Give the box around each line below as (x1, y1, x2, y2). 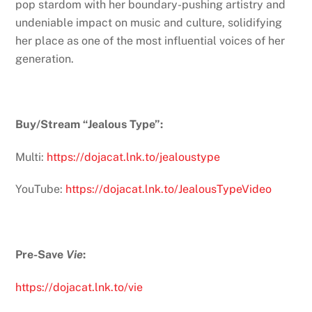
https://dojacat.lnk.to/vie (15, 280, 143, 294)
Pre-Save (15, 248, 67, 262)
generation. (15, 52, 75, 66)
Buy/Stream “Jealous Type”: (15, 117, 164, 131)
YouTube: (15, 182, 66, 196)
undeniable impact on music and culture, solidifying (15, 16, 283, 30)
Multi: (15, 150, 47, 164)
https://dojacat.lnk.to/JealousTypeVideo (65, 182, 272, 196)
